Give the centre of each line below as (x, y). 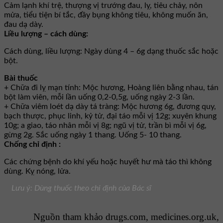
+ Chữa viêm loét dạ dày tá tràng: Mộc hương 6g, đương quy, (110, 107)
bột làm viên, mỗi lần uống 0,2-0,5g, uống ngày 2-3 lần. (99, 97)
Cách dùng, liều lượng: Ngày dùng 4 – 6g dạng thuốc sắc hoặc (111, 52)
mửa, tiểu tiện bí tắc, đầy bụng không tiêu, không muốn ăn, (106, 15)
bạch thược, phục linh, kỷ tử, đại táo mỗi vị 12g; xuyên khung (110, 116)
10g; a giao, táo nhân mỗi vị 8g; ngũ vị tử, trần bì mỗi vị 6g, (105, 126)
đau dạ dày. (24, 25)
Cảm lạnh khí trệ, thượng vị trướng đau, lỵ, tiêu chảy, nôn (103, 6)
